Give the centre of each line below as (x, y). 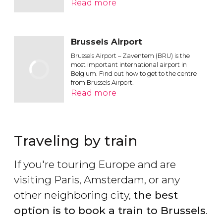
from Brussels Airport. (103, 83)
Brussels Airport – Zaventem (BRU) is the (131, 56)
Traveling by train (76, 140)
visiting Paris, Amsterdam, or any (97, 179)
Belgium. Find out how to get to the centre (134, 74)
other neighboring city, (74, 195)
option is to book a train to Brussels (110, 210)
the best (156, 195)
